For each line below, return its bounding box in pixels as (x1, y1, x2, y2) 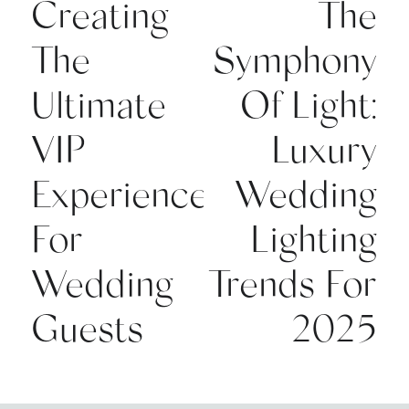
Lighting (250, 213, 378, 259)
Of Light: (240, 79, 378, 125)
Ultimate (30, 79, 166, 125)
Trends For (208, 257, 378, 304)
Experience (30, 168, 208, 215)
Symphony (213, 34, 378, 80)
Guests (30, 302, 143, 349)
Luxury (271, 123, 378, 170)
